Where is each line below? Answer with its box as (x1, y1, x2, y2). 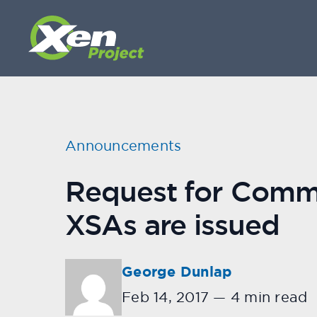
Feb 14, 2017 (122, 288, 209, 306)
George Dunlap (122, 263, 233, 281)
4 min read (226, 288, 308, 306)
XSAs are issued (65, 207, 279, 243)
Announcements (65, 137, 182, 154)
